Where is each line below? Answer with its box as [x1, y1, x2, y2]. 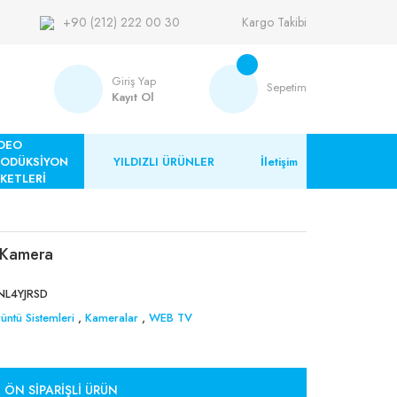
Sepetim [267, 78, 307, 96]
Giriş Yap [112, 73, 156, 90]
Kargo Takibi [242, 12, 307, 31]
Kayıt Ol [112, 89, 154, 105]
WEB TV [148, 309, 192, 326]
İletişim [261, 152, 298, 170]
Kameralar [84, 309, 138, 326]
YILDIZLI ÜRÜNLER [113, 152, 214, 170]
